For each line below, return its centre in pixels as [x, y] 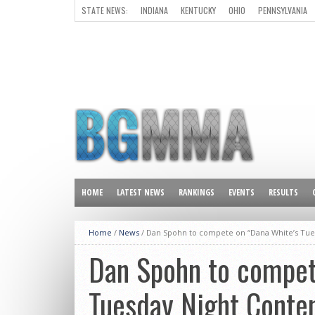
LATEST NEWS [141, 192]
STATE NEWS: [105, 10]
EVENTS [242, 192]
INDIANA [154, 10]
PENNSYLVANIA [283, 10]
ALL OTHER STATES [115, 31]
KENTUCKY [198, 10]
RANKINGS [197, 192]
